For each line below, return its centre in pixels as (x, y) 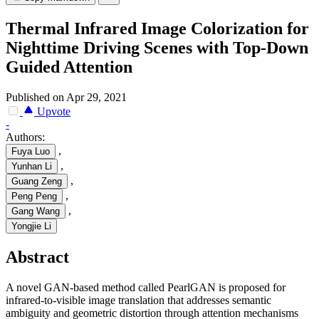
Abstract (37, 257)
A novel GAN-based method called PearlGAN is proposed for (146, 287)
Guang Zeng (37, 182)
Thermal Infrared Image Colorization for (157, 29)
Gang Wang (36, 211)
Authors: (25, 137)
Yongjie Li (31, 226)
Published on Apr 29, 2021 (66, 98)
